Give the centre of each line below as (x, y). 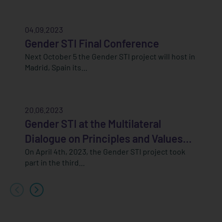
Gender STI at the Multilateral (93, 124)
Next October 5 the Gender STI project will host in (110, 56)
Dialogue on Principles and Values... (108, 139)
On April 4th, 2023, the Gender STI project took (105, 152)
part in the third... (55, 163)
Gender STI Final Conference (92, 43)
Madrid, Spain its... (56, 67)
